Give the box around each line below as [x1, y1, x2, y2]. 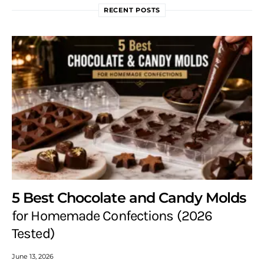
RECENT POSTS [103, 5, 161, 14]
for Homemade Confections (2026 [12, 207, 213, 224]
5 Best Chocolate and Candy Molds [12, 189, 246, 206]
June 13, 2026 [12, 252, 54, 260]
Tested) [12, 225, 55, 242]
